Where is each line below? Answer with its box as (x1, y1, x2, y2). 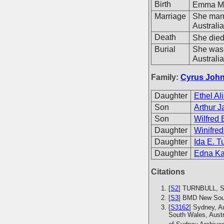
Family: (151, 73, 180, 81)
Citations (151, 167, 185, 176)
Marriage (154, 12, 186, 20)
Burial (154, 45, 175, 53)
